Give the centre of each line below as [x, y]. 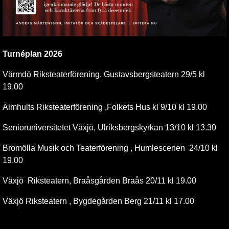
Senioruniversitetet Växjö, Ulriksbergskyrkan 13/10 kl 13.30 [109, 127]
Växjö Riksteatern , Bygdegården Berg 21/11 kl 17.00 [98, 201]
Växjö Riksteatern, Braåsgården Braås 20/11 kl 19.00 [99, 180]
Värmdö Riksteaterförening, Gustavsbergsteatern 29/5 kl [104, 74]
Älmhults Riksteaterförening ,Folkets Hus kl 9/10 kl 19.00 [105, 107]
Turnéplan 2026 [32, 54]
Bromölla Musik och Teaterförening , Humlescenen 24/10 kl [110, 148]
